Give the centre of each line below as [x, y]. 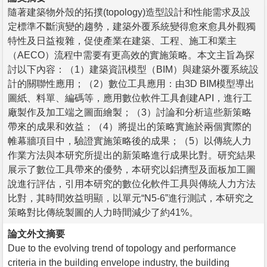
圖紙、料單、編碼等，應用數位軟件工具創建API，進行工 [130, 98]
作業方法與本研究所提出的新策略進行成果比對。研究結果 [132, 155]
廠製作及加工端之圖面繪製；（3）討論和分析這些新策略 [130, 112]
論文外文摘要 [36, 234]
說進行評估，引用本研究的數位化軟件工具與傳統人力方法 [132, 184]
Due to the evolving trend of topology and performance [122, 248]
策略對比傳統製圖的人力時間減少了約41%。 [103, 212]
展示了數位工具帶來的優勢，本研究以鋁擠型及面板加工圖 [132, 169]
